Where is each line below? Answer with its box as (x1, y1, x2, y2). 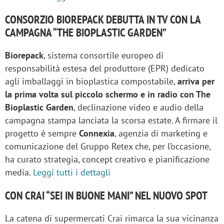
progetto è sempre (5, 127, 79, 139)
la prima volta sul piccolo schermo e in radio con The (5, 88, 210, 100)
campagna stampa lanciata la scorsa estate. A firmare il (5, 114, 217, 126)
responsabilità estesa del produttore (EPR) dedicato (5, 62, 204, 74)
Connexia (79, 127, 114, 139)
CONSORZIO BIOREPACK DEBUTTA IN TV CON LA (5, 11, 200, 26)
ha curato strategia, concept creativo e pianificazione (5, 153, 209, 165)
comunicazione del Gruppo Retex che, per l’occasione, (5, 140, 210, 152)
